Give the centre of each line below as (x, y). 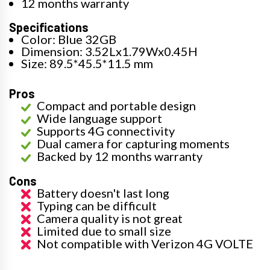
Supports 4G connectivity (106, 131)
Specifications (49, 27)
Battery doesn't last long (103, 193)
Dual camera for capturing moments (133, 144)
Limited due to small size (104, 231)
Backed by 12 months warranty (120, 156)
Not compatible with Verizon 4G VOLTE (145, 244)
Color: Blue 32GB (69, 39)
